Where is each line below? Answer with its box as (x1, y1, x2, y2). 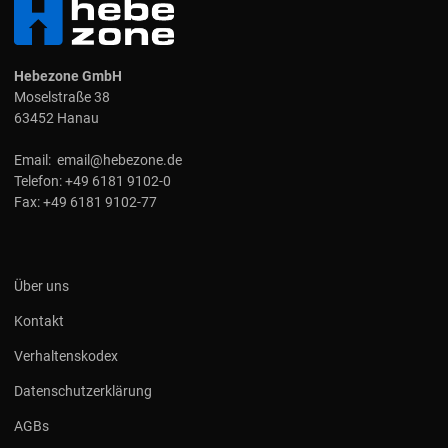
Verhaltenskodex (14, 347, 118, 364)
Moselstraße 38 (14, 88, 110, 105)
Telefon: (14, 172, 65, 189)
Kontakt (14, 312, 64, 329)
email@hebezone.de (57, 151, 182, 168)
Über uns (14, 277, 69, 294)
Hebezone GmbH (14, 67, 122, 84)
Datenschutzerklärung (14, 382, 152, 399)
